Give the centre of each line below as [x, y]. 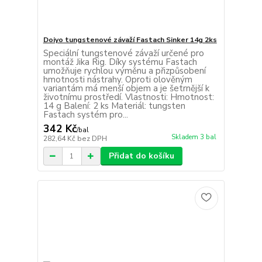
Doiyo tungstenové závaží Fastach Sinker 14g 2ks [130, 40]
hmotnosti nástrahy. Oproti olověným [118, 80]
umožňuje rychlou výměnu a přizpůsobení [124, 71]
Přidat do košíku [141, 156]
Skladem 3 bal [194, 137]
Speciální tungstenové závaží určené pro [123, 54]
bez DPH [92, 139]
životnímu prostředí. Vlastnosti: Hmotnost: [128, 97]
